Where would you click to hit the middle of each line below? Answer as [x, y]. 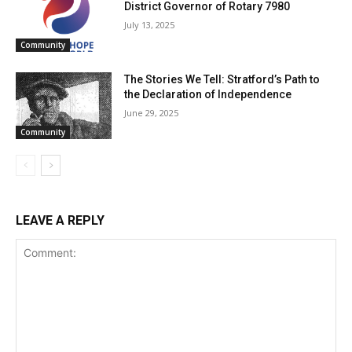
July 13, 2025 [150, 24]
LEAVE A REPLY [60, 221]
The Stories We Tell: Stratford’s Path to [222, 79]
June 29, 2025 [152, 112]
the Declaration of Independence [208, 94]
